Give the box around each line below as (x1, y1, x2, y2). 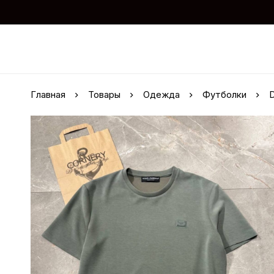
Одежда (143, 89, 180, 100)
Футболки (202, 89, 246, 100)
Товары (88, 89, 120, 100)
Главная (31, 89, 65, 100)
